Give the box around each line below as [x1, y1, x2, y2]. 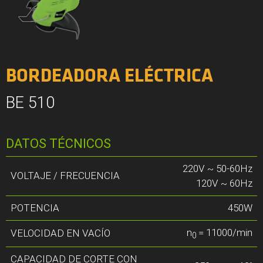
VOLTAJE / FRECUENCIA [11, 169, 120, 181]
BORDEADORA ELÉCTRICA [6, 65, 213, 87]
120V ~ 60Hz [196, 177, 252, 189]
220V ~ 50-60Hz [183, 162, 252, 174]
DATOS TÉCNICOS [6, 136, 111, 151]
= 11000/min [198, 226, 252, 238]
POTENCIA [11, 201, 59, 214]
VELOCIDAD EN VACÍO [11, 227, 110, 239]
